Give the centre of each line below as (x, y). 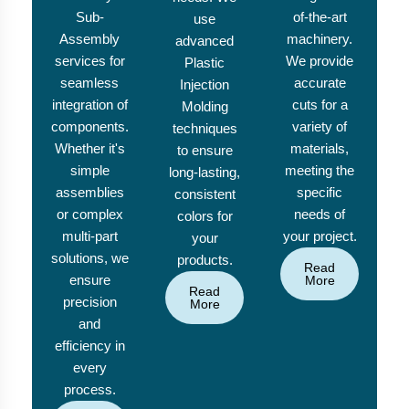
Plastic (204, 63)
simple (89, 171)
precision (89, 302)
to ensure (204, 151)
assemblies (89, 193)
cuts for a (320, 105)
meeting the (320, 171)
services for (89, 61)
